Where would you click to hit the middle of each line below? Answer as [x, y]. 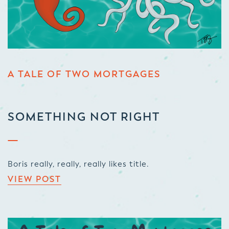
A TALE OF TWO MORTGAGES [84, 74]
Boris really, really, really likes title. [78, 164]
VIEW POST [35, 179]
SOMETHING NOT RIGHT [84, 117]
